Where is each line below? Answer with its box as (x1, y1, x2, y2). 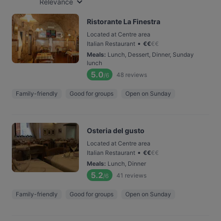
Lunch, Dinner (108, 160, 146, 167)
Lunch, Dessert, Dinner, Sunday (108, 51, 194, 58)
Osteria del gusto (87, 126, 145, 135)
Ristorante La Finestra (87, 17, 160, 26)
